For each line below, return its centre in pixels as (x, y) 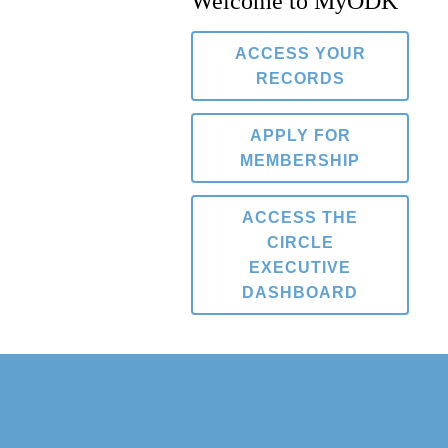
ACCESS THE (300, 217)
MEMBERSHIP (300, 160)
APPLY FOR (300, 135)
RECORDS (300, 78)
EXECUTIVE (300, 267)
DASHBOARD (300, 292)
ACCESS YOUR (300, 53)
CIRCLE (300, 242)
